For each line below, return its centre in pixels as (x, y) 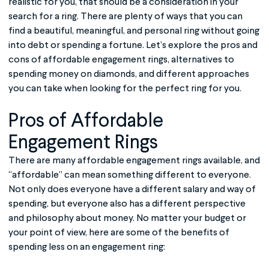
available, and (231, 161)
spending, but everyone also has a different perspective (127, 204)
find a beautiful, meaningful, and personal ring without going (134, 31)
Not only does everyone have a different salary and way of (132, 189)
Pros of (40, 121)
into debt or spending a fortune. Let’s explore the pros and (133, 45)
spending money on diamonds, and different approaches (129, 74)
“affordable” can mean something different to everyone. (130, 175)
